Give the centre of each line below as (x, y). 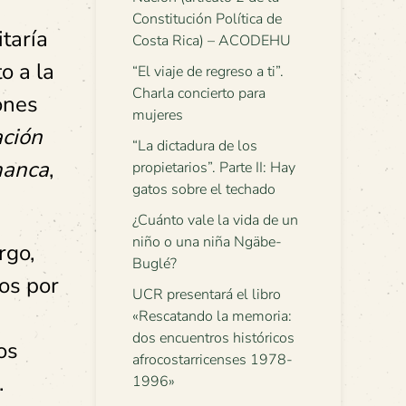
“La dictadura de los (195, 146)
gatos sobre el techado (204, 189)
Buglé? (155, 264)
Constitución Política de (207, 19)
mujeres (158, 115)
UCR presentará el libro (207, 295)
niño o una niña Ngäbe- (207, 242)
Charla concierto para (199, 93)
